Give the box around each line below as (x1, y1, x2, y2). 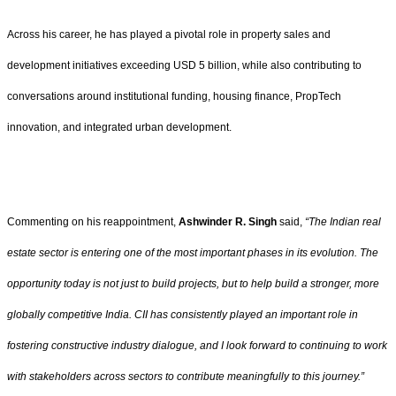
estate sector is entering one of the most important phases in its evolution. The (7, 246, 378, 259)
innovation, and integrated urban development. (7, 121, 232, 134)
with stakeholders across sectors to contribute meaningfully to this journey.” (7, 369, 364, 383)
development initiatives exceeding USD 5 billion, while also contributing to (7, 59, 362, 72)
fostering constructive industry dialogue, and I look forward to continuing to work (7, 339, 387, 352)
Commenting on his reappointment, (7, 215, 179, 228)
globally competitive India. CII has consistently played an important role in (7, 308, 358, 321)
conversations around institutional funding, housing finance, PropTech (7, 90, 341, 103)
